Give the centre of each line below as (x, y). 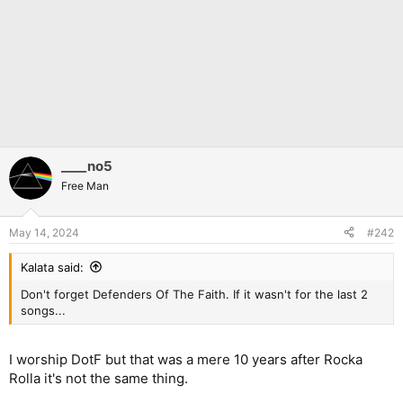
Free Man (85, 186)
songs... (43, 310)
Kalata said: (52, 267)
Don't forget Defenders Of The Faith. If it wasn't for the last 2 (194, 294)
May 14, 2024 (44, 232)
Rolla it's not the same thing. (99, 378)
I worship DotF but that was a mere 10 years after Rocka (186, 359)
